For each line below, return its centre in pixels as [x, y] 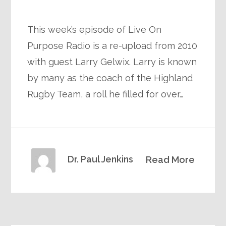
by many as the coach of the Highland [110, 78]
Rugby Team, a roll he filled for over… [105, 94]
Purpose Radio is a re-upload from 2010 [112, 45]
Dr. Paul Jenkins [101, 159]
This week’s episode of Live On [95, 29]
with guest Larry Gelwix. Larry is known [112, 62]
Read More [170, 159]
